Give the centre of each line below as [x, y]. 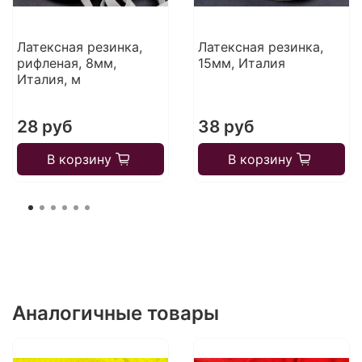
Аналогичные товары [116, 313]
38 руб [226, 127]
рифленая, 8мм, [66, 63]
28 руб [44, 127]
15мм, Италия [241, 63]
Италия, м [48, 80]
